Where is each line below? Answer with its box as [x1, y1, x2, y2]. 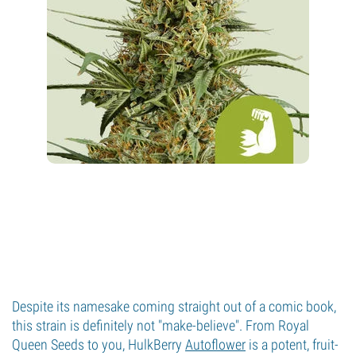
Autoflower [185, 336, 246, 353]
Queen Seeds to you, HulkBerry [12, 336, 185, 353]
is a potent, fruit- [246, 336, 339, 353]
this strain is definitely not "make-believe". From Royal [12, 317, 309, 334]
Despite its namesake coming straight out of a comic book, [12, 298, 336, 315]
